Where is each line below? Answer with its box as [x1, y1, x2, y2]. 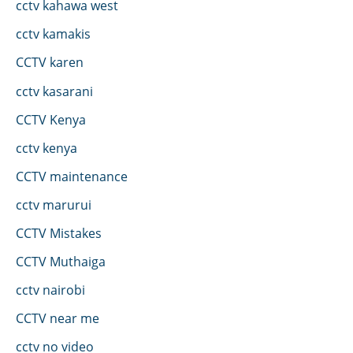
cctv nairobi [16, 281, 85, 299]
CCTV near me [16, 309, 99, 328]
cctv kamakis [16, 24, 91, 43]
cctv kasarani [16, 81, 93, 100]
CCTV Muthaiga [16, 252, 106, 271]
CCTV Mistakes [16, 224, 102, 242]
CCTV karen [16, 53, 84, 72]
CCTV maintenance [16, 166, 128, 185]
